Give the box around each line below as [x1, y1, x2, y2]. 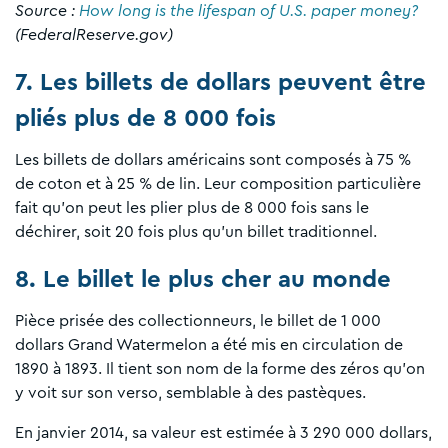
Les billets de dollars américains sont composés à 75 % [15, 151, 411, 168]
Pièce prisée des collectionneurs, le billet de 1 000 [15, 312, 381, 329]
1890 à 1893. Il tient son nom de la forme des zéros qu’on [15, 360, 425, 377]
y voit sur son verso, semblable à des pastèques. [15, 384, 370, 401]
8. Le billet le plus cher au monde [15, 267, 391, 292]
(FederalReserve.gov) [15, 26, 173, 43]
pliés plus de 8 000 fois [15, 106, 276, 131]
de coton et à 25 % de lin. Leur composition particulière [15, 175, 421, 192]
